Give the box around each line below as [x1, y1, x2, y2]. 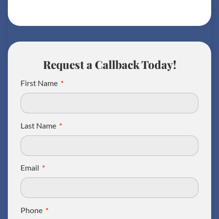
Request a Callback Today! [43, 57, 176, 72]
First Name [21, 78, 59, 88]
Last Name [21, 120, 58, 130]
